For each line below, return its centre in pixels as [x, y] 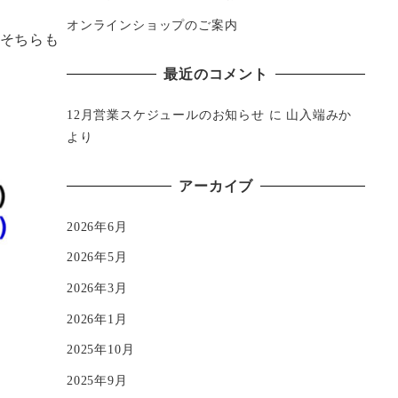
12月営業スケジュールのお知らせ [166, 114]
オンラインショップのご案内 [152, 24]
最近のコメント [216, 74]
